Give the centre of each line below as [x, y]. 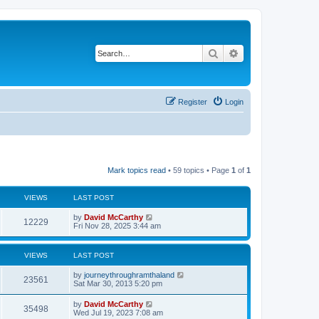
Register [193, 101]
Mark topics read [137, 170]
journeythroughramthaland [129, 274]
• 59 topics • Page [199, 170]
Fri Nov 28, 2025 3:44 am [117, 225]
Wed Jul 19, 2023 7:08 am [118, 312]
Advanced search [277, 53]
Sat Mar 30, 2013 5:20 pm [118, 283]
